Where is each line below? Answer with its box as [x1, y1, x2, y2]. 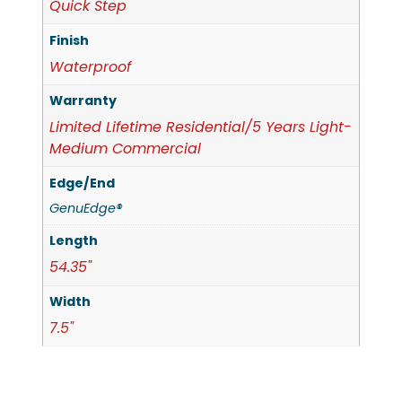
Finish [49, 31, 90, 49]
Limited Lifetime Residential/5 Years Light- [49, 117, 353, 138]
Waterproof [49, 56, 132, 77]
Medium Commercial [49, 138, 202, 160]
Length [49, 232, 99, 250]
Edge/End [49, 173, 116, 192]
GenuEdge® [49, 198, 123, 217]
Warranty [49, 92, 118, 110]
